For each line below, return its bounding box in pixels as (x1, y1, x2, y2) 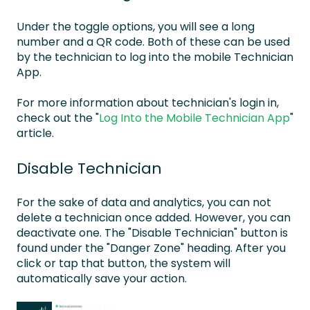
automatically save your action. (17, 271, 187, 287)
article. (17, 125, 54, 142)
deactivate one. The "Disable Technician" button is (17, 225, 288, 241)
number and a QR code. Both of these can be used (17, 33, 290, 50)
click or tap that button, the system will (17, 255, 230, 272)
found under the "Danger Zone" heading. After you (17, 240, 286, 257)
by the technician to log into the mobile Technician (17, 48, 293, 65)
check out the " (17, 110, 99, 127)
